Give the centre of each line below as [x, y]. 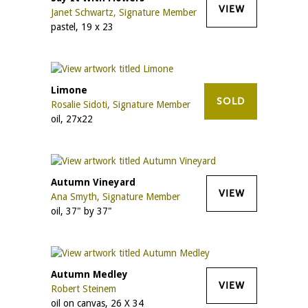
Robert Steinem [84, 288]
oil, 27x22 [72, 119]
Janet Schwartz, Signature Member [124, 12]
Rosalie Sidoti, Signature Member [121, 104]
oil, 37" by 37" [81, 211]
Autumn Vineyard [93, 182]
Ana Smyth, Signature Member [115, 196]
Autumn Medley [89, 274]
